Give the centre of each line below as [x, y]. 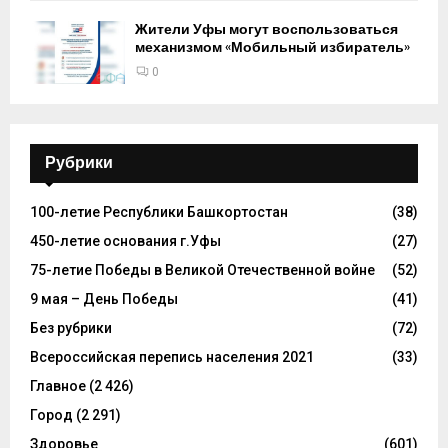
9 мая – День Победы [104, 299]
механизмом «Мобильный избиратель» [272, 48]
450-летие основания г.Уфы [125, 241]
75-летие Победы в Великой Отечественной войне [202, 270]
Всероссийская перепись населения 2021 [172, 357]
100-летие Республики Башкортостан [159, 212]
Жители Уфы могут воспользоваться [266, 30]
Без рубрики [71, 328]
